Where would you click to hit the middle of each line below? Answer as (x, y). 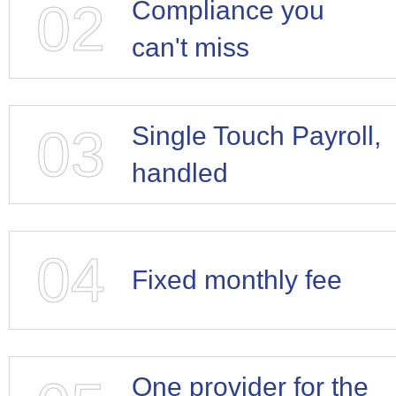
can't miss (190, 47)
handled (179, 172)
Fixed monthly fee (236, 279)
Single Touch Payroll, (256, 135)
